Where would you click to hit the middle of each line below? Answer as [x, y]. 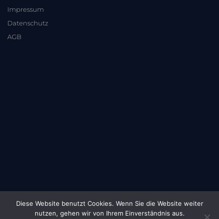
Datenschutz [28, 23]
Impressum [26, 9]
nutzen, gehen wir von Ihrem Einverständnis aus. [109, 213]
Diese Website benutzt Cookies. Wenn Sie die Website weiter [109, 203]
